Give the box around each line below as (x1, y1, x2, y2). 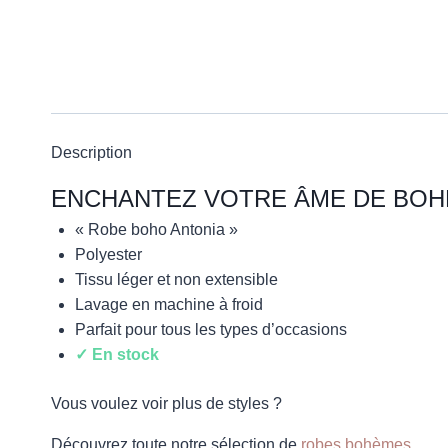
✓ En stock (75, 346, 159, 364)
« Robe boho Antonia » (75, 221, 238, 239)
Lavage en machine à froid (75, 296, 263, 314)
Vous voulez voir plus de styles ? (51, 395, 282, 413)
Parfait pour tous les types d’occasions (75, 321, 347, 339)
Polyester (75, 246, 142, 264)
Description (51, 144, 132, 162)
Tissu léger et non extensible (75, 271, 278, 289)
